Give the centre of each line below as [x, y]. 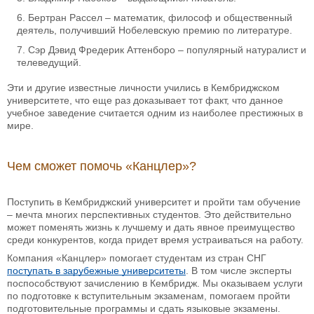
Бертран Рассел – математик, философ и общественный [160, 18]
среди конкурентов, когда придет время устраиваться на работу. [155, 240]
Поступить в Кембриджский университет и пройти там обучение [154, 202]
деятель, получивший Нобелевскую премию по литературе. [155, 30]
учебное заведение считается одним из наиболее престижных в [155, 113]
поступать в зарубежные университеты [96, 271]
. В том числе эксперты [239, 271]
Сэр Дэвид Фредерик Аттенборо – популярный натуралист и [167, 50]
